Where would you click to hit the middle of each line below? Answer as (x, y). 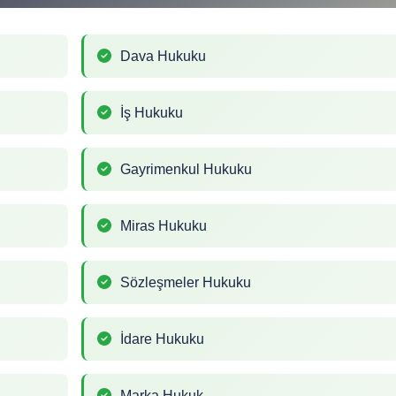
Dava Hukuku (163, 56)
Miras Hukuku (164, 225)
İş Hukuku (152, 112)
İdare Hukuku (162, 339)
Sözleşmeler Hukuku (186, 282)
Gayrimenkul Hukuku (186, 169)
